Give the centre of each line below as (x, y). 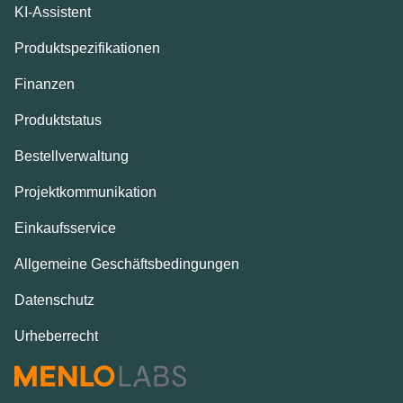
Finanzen (45, 84)
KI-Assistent (53, 12)
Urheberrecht (56, 336)
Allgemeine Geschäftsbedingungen (127, 264)
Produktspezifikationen (87, 48)
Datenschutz (54, 300)
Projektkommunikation (85, 192)
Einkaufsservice (65, 228)
